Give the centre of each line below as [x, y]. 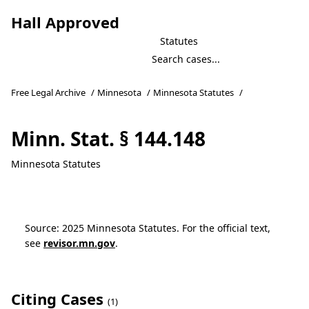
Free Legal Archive [48, 92]
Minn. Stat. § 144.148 [108, 139]
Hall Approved [65, 22]
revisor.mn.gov [79, 243]
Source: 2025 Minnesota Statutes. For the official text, [148, 228]
